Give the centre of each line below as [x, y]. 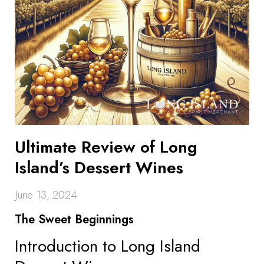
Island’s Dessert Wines [99, 168]
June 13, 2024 [46, 195]
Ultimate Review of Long [106, 147]
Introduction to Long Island [108, 246]
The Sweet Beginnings [74, 220]
